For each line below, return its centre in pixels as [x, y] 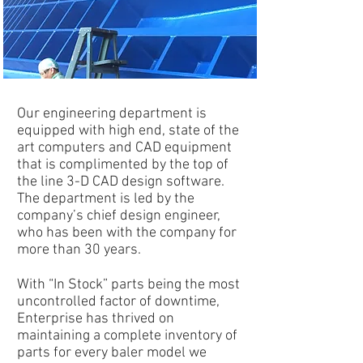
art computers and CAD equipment [124, 148]
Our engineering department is [112, 114]
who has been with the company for [127, 233]
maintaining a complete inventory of [127, 336]
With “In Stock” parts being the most [128, 285]
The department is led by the [106, 199]
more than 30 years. [79, 250]
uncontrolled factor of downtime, [118, 302]
